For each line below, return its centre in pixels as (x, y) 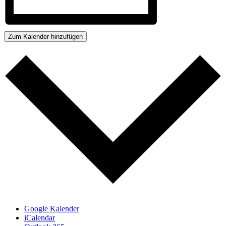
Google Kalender (52, 209)
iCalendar (40, 218)
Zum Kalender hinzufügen (45, 36)
